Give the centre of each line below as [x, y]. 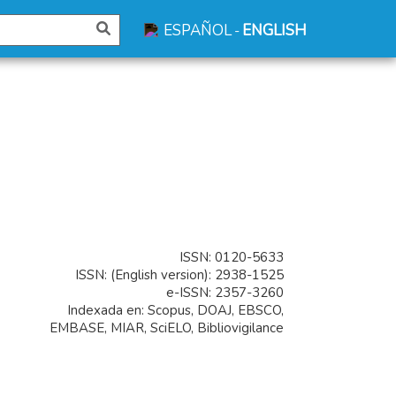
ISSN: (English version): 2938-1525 [179, 275]
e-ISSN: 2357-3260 [225, 293]
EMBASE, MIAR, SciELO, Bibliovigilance [167, 328]
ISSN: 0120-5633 [230, 257]
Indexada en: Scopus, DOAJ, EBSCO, [175, 310]
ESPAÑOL [198, 30]
